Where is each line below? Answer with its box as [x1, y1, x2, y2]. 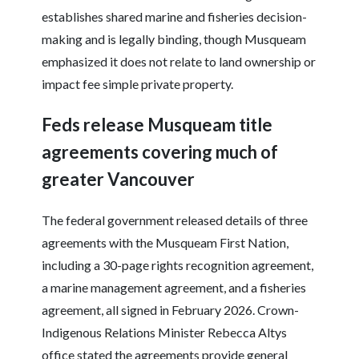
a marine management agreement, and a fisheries [42, 280, 307, 296]
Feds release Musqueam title [42, 114, 273, 136]
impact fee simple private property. [42, 76, 234, 92]
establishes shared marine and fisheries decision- [42, 9, 308, 25]
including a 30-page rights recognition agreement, [42, 257, 314, 273]
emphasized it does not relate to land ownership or [42, 54, 317, 70]
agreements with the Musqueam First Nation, [42, 235, 289, 251]
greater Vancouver [42, 168, 196, 191]
